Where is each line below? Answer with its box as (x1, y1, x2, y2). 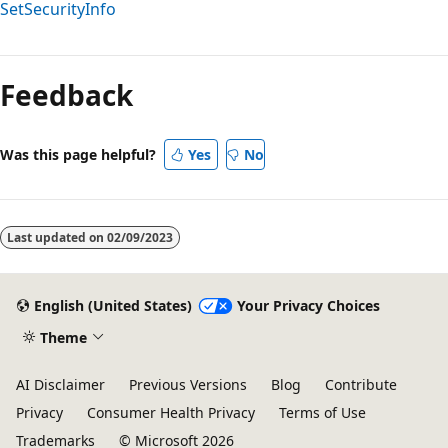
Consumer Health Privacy (87, 403, 255, 422)
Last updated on (7, 228, 107, 246)
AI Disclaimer (16, 375, 105, 394)
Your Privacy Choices (236, 296, 380, 316)
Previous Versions (129, 375, 247, 394)
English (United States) (33, 296, 192, 316)
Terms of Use (279, 403, 366, 422)
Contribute (325, 375, 397, 394)
